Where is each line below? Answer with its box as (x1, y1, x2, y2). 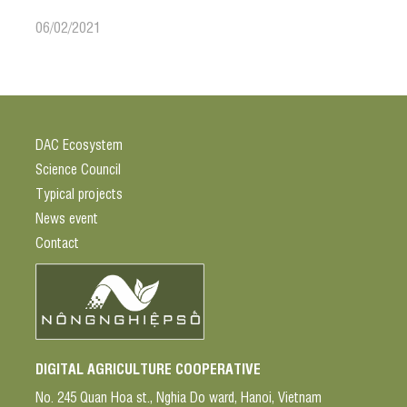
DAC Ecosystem (35, 134, 123, 154)
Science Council (35, 158, 121, 178)
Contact (35, 232, 79, 252)
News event (35, 207, 98, 227)
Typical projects (35, 183, 123, 203)
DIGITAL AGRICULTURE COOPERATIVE (35, 357, 261, 378)
